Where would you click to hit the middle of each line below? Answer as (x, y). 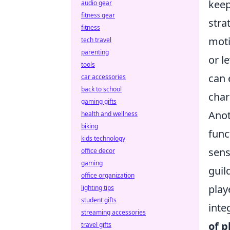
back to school (101, 89)
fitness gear (98, 15)
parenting (95, 52)
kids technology (103, 138)
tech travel (96, 40)
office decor (98, 151)
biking (90, 126)
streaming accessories (113, 212)
